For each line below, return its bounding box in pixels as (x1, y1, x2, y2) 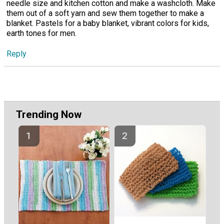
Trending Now (16, 108, 81, 121)
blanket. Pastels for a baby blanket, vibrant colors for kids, (6, 18, 209, 28)
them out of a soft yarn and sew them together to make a (6, 8, 204, 18)
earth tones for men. (6, 28, 76, 38)
